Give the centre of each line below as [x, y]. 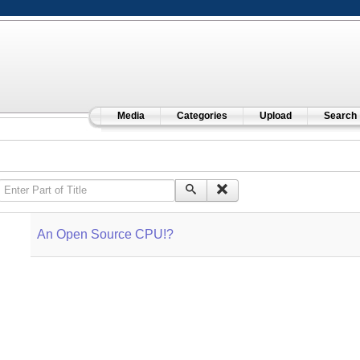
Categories [202, 116]
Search [340, 116]
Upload [275, 116]
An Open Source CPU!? [105, 234]
